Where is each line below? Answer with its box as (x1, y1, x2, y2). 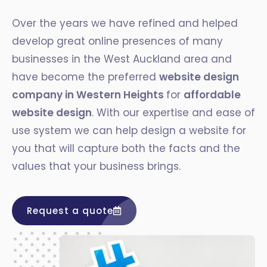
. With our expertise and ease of (92, 105, 255, 120)
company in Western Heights (12, 88, 166, 102)
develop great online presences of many (12, 34, 223, 48)
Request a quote (27, 204, 113, 217)
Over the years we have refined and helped (12, 16, 238, 30)
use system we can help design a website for (12, 123, 246, 138)
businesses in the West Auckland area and (12, 52, 232, 66)
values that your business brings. (12, 159, 181, 173)
